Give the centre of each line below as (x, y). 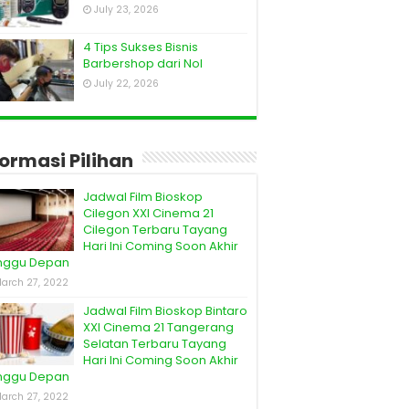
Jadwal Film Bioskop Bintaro (165, 311)
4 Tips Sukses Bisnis (141, 47)
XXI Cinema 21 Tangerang (158, 328)
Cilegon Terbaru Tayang (155, 230)
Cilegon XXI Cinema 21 (148, 214)
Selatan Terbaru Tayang (155, 344)
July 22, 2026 (126, 84)
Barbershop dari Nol (143, 64)
